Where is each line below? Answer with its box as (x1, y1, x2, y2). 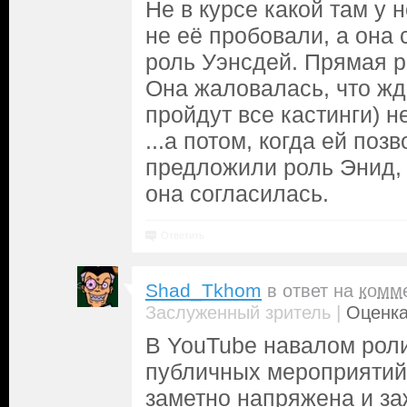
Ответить (161, 230, 204, 241)
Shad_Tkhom (145, 280, 262, 302)
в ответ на (267, 281, 359, 301)
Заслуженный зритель (145, 303, 331, 323)
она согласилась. (145, 181, 329, 206)
